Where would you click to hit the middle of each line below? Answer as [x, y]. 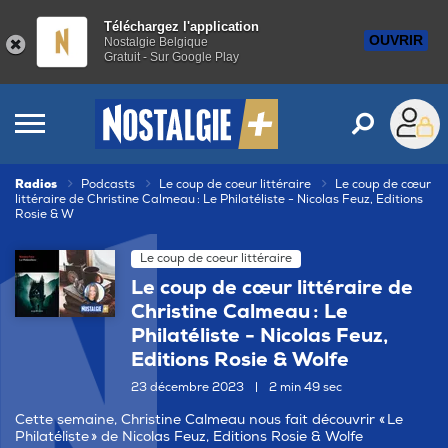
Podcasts [108, 184]
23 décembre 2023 [189, 387]
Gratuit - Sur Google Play [171, 57]
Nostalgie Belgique [156, 42]
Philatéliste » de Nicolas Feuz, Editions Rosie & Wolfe [189, 436]
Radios [36, 184]
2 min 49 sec [304, 387]
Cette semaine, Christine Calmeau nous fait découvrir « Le [209, 419]
